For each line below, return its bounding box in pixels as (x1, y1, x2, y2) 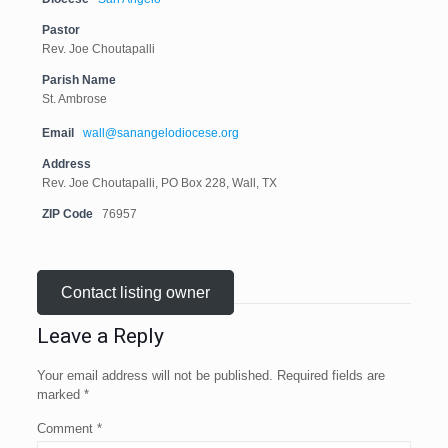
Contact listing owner (61, 284, 211, 301)
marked (36, 387, 84, 402)
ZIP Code (41, 207, 93, 220)
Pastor (41, 23, 80, 36)
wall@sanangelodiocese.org (82, 126, 239, 139)
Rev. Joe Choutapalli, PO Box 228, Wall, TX (41, 176, 277, 189)
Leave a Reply (36, 324, 164, 348)
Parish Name (41, 73, 116, 86)
